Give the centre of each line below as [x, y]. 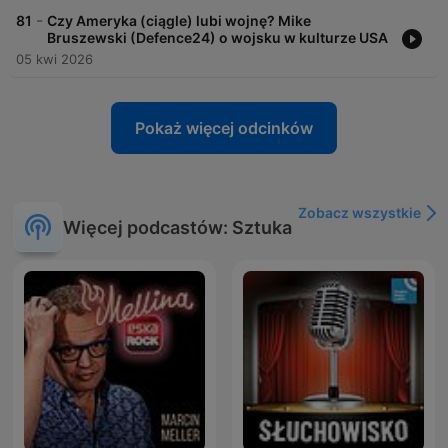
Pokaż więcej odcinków [224, 128]
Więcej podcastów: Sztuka [177, 227]
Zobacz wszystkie [359, 213]
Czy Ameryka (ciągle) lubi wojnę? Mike [179, 21]
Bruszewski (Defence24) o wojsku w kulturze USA [217, 38]
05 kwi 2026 [54, 59]
